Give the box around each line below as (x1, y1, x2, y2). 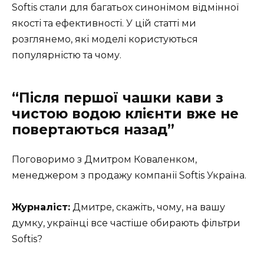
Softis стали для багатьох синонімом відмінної (12, 2, 239, 14)
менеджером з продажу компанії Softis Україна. (12, 170, 246, 181)
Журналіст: (12, 202, 70, 213)
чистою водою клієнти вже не (12, 105, 239, 123)
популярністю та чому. (12, 49, 121, 61)
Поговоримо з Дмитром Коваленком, (12, 154, 197, 166)
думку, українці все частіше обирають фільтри (12, 217, 240, 229)
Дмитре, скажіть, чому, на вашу (70, 202, 225, 213)
